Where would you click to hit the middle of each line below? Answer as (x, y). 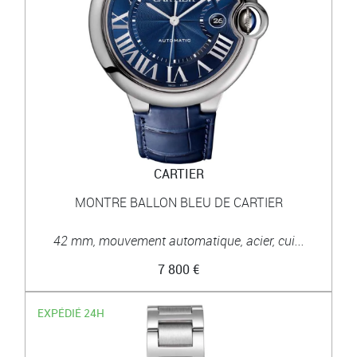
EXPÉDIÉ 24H (71, 312)
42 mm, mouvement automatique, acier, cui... (178, 240)
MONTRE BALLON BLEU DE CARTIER (178, 202)
